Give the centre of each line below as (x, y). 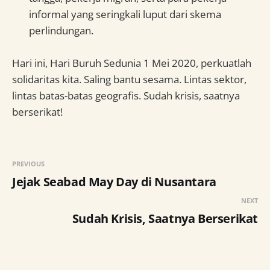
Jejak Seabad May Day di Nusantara (114, 182)
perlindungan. (61, 31)
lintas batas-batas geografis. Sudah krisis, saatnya (126, 96)
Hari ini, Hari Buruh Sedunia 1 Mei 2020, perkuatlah (132, 63)
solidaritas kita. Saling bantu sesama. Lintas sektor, (129, 80)
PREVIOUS (28, 164)
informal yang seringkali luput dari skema (125, 14)
